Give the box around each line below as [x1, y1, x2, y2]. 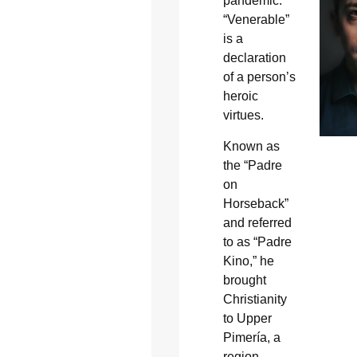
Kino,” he [222, 253, 274, 268]
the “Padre [222, 158, 282, 172]
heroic [222, 89, 258, 104]
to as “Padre [222, 234, 292, 249]
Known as [222, 139, 280, 153]
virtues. [222, 108, 264, 123]
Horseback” [222, 196, 288, 210]
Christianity [222, 292, 287, 306]
